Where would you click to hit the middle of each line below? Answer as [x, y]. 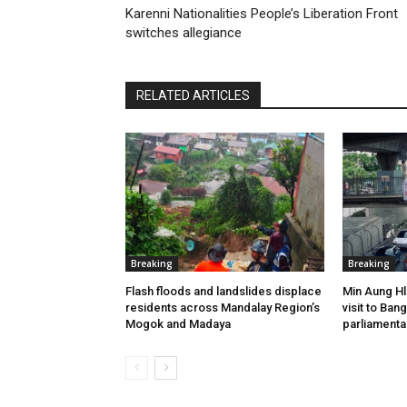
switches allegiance [184, 32]
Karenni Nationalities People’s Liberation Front [262, 13]
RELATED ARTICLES [193, 95]
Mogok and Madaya [178, 323]
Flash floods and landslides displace [223, 291]
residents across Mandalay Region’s [223, 307]
